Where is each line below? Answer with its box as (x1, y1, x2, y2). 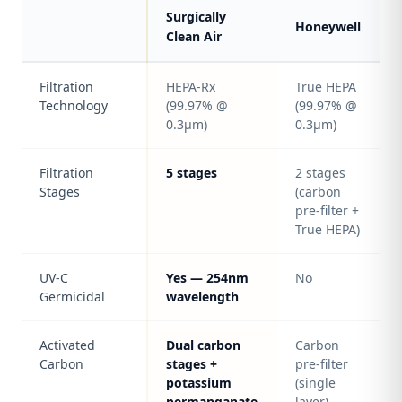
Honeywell (295, 18, 361, 35)
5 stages (166, 164, 217, 181)
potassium (166, 374, 232, 391)
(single (295, 374, 336, 391)
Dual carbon (166, 336, 240, 354)
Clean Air (166, 28, 222, 45)
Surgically (166, 8, 226, 25)
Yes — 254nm (166, 269, 249, 286)
